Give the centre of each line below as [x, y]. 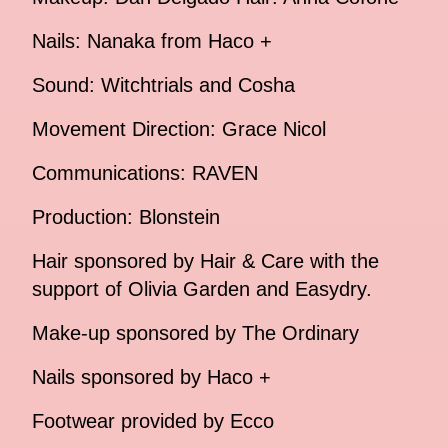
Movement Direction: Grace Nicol [179, 129]
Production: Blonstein [126, 217]
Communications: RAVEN [145, 173]
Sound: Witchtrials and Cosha [163, 85]
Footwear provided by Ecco [153, 421]
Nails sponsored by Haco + [151, 377]
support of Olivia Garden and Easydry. [202, 289]
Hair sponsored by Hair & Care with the [205, 261]
